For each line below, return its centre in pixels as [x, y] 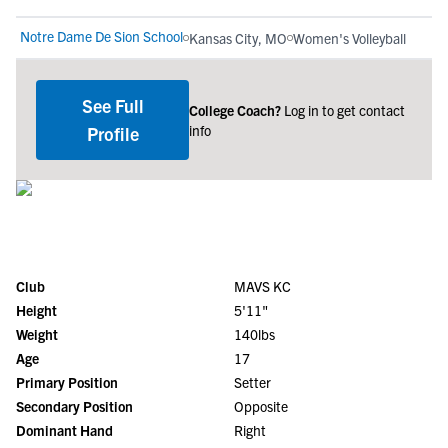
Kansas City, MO [238, 38]
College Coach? [237, 110]
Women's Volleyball [349, 38]
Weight [37, 334]
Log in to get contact [345, 110]
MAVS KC [262, 286]
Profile [112, 133]
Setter [252, 382]
